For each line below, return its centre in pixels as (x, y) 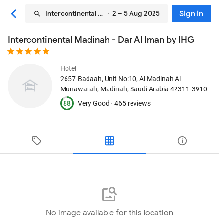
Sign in (191, 14)
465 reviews (132, 103)
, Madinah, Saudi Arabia (133, 89)
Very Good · (96, 103)
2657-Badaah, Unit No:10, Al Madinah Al (120, 79)
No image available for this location (109, 213)
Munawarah (79, 89)
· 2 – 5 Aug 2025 (132, 13)
